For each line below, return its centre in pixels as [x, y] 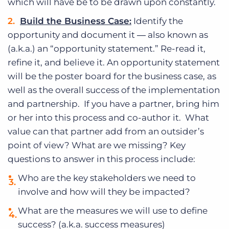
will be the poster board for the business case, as [112, 76]
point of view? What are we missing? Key [97, 145]
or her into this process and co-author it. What [108, 118]
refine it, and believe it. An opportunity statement [114, 62]
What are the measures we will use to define [113, 211]
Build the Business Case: [76, 21]
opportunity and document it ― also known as [108, 35]
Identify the [157, 21]
